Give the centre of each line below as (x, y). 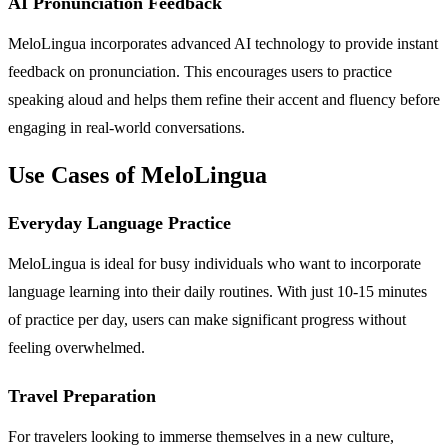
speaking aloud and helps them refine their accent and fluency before (224, 99)
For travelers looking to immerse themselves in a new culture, (201, 436)
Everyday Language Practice (119, 222)
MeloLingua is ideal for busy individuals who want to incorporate (214, 263)
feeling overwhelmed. (76, 347)
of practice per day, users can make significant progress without (207, 319)
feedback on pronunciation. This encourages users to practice (200, 71)
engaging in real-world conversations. (126, 127)
